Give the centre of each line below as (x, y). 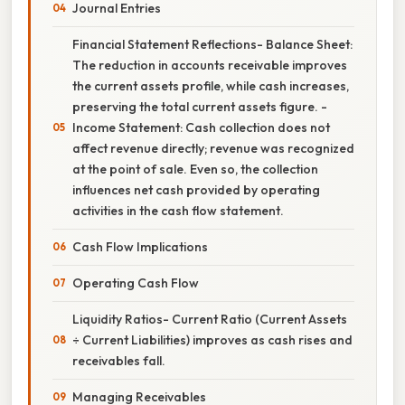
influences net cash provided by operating (196, 189)
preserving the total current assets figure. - (200, 106)
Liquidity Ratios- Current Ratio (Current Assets (210, 319)
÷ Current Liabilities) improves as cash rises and (212, 339)
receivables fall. (119, 360)
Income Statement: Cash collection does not (201, 127)
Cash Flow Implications (140, 246)
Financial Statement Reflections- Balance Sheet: (212, 44)
